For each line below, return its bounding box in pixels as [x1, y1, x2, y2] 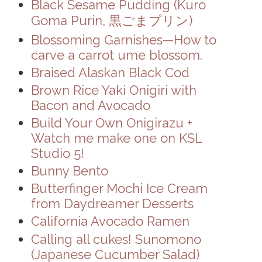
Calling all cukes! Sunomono [30, 231, 201, 247]
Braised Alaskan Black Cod [30, 65, 189, 81]
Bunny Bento [30, 163, 108, 179]
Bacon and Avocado [30, 98, 150, 113]
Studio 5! [30, 146, 84, 161]
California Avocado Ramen [30, 213, 189, 229]
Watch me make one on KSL [30, 130, 202, 146]
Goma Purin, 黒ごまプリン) [30, 12, 192, 28]
